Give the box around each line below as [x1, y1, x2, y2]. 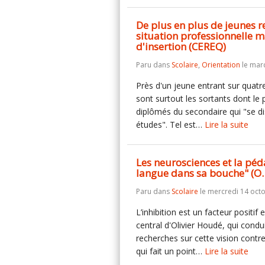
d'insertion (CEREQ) [136, 40, 226, 53]
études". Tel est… [136, 119, 205, 130]
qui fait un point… [136, 245, 205, 257]
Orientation [202, 60, 240, 70]
